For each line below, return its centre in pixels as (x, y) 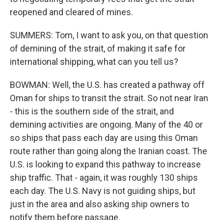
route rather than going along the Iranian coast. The (109, 151)
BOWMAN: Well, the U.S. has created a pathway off (107, 85)
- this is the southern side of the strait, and (92, 111)
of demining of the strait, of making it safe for (98, 48)
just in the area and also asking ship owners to (99, 204)
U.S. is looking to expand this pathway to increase (105, 164)
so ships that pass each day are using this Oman (104, 138)
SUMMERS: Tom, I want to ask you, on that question (109, 35)
